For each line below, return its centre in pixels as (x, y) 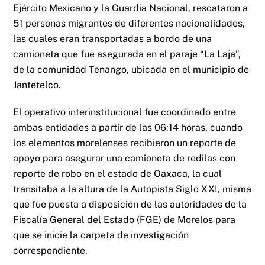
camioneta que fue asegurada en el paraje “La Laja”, (127, 54)
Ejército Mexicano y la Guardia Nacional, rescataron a (131, 8)
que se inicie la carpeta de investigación (101, 235)
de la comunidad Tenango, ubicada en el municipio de (131, 69)
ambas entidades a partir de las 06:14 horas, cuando (128, 128)
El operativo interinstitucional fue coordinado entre (125, 112)
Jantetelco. (37, 85)
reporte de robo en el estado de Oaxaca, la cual (118, 174)
